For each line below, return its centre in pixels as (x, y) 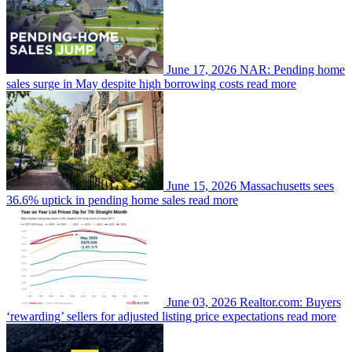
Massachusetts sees (287, 185)
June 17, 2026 (202, 69)
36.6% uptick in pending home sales (96, 200)
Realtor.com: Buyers (290, 302)
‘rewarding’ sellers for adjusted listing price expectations (145, 316)
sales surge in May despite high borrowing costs (125, 83)
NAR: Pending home (292, 69)
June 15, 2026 (202, 185)
